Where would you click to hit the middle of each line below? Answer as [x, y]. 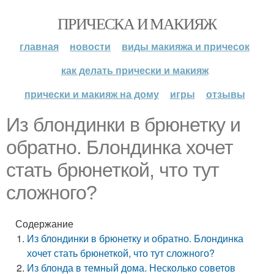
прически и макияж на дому [91, 94]
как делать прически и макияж [135, 70]
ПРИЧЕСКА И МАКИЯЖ [137, 23]
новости [90, 46]
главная [39, 46]
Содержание [44, 224]
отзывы [225, 94]
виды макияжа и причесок [186, 46]
